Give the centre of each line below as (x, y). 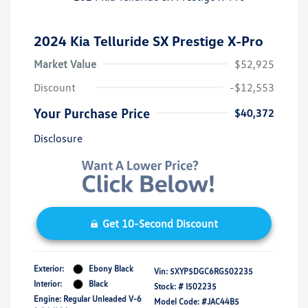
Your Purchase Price (92, 112)
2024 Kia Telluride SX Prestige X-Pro (148, 40)
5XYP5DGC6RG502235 (211, 272)
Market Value (65, 64)
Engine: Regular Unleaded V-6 (88, 299)
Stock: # (169, 287)
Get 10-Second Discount (160, 224)
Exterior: (49, 269)
